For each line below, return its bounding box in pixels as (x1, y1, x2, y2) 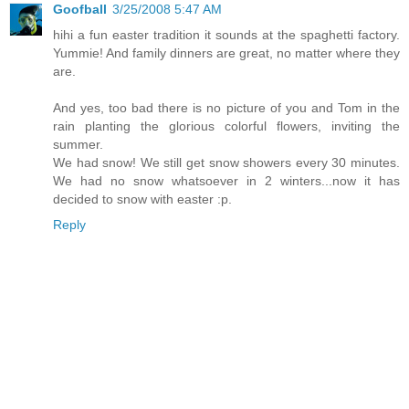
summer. (53, 137, 103, 152)
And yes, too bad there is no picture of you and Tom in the (53, 100, 400, 116)
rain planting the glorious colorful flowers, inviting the (53, 119, 400, 134)
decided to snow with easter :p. (53, 192, 232, 207)
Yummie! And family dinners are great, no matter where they (53, 46, 400, 61)
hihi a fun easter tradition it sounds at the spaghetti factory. (53, 27, 400, 43)
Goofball (53, 2, 107, 17)
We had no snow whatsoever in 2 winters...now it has (53, 173, 400, 189)
